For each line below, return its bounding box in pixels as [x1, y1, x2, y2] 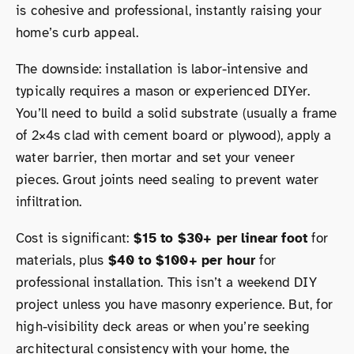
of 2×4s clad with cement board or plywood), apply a [16, 126, 331, 144]
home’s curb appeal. [16, 24, 139, 41]
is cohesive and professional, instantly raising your [16, 2, 322, 19]
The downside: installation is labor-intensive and [16, 60, 309, 77]
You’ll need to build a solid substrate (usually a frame [16, 104, 337, 122]
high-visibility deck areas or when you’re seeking [16, 318, 311, 335]
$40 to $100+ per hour [107, 251, 256, 269]
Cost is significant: [16, 229, 134, 247]
